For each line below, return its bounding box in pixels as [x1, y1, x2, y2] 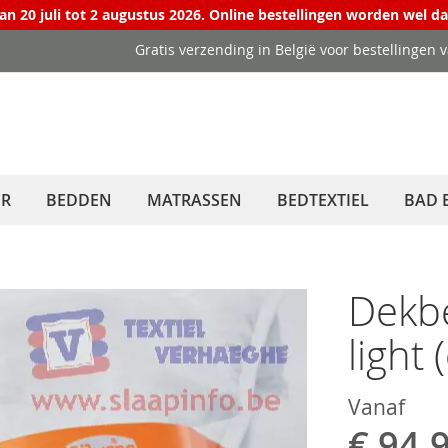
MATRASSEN [147, 189, 242, 211]
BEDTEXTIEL [277, 189, 369, 211]
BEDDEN [46, 189, 112, 211]
